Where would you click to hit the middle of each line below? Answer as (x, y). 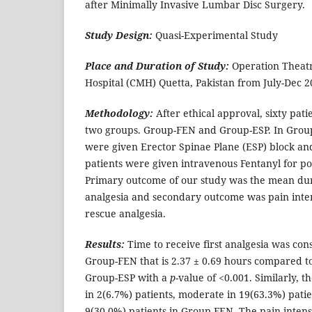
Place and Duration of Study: (157, 66)
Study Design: (119, 35)
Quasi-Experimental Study (217, 35)
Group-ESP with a (127, 278)
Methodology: (119, 114)
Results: (105, 244)
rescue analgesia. (125, 214)
